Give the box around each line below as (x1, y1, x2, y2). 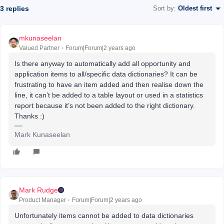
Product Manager (19, 196, 66, 203)
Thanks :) (14, 111, 44, 120)
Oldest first (178, 4, 212, 12)
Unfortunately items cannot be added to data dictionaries (14, 211, 193, 219)
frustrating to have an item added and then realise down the (14, 80, 203, 88)
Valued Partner (19, 44, 59, 51)
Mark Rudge (19, 185, 58, 194)
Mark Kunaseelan (14, 130, 70, 138)
